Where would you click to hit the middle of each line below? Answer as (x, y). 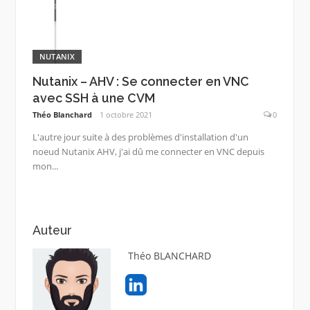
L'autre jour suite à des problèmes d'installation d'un (140, 137)
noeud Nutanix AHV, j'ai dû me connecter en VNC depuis (148, 151)
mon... (45, 166)
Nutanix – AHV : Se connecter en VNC (140, 81)
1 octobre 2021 (126, 114)
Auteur (52, 230)
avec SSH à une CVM (93, 98)
